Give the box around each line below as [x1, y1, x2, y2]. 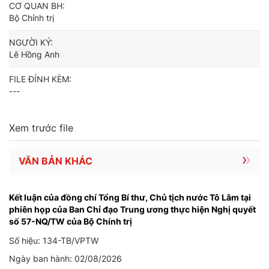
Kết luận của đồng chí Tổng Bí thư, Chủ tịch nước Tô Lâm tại [9, 192, 251, 202]
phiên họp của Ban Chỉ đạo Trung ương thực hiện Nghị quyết [9, 204, 256, 214]
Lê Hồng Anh [9, 49, 59, 59]
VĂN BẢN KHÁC [19, 155, 92, 167]
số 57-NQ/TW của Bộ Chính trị [9, 216, 132, 226]
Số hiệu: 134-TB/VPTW [9, 235, 98, 246]
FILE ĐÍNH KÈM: [9, 74, 71, 84]
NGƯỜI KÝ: [9, 37, 53, 47]
